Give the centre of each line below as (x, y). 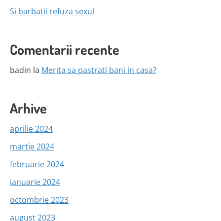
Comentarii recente (65, 49)
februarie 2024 (37, 164)
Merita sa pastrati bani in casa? (99, 70)
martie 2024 (32, 146)
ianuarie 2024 (35, 182)
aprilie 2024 (31, 129)
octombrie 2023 (39, 200)
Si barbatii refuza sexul (52, 11)
